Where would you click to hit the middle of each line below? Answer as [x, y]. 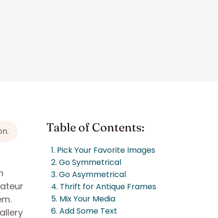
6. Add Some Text [84, 211]
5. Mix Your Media [83, 199]
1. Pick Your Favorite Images [103, 150]
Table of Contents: [95, 127]
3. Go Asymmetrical [89, 174]
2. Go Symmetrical [86, 162]
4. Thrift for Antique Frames [104, 187]
